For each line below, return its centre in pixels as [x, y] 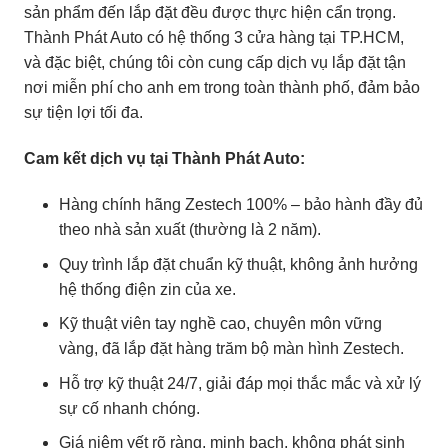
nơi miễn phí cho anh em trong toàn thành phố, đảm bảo [222, 88]
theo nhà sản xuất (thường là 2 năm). [190, 229]
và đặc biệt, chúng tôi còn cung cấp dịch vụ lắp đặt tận [215, 63]
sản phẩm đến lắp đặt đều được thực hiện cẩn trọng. [210, 13]
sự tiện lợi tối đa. [83, 113]
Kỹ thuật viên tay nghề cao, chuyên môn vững [220, 324]
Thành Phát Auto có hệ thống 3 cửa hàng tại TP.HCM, [214, 38]
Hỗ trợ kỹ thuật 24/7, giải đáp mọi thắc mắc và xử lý [240, 383]
